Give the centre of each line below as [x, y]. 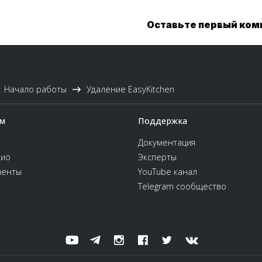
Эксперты [158, 157]
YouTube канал [168, 172]
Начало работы [35, 89]
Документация [167, 142]
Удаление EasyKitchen [130, 89]
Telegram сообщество [182, 186]
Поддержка [163, 121]
